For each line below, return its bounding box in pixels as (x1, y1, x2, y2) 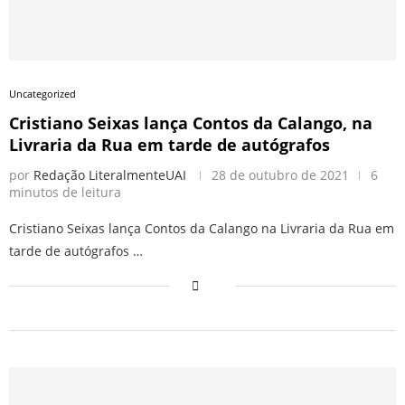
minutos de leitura (9, 184, 121, 202)
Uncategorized (9, 87, 76, 101)
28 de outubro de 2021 (212, 166, 349, 184)
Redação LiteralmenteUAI (33, 166, 186, 184)
